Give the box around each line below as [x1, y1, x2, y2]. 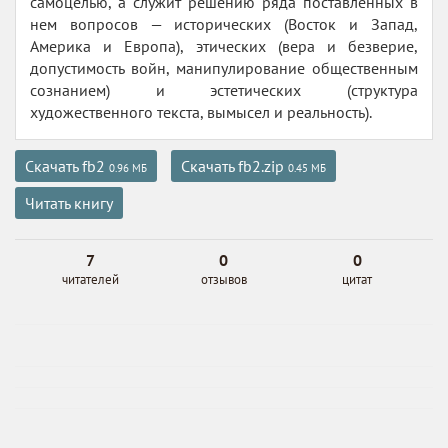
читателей [62, 271, 120, 288]
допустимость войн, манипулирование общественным [30, 58, 418, 78]
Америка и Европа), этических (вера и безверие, [30, 36, 418, 56]
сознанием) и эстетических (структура [30, 80, 418, 100]
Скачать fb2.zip [181, 156, 288, 176]
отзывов [200, 271, 247, 288]
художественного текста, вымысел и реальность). [30, 102, 372, 122]
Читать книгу [25, 193, 113, 213]
